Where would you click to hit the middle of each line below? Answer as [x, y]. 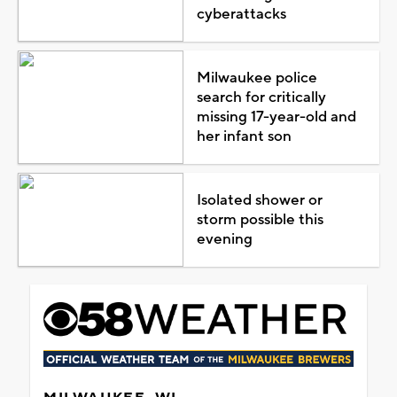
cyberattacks [241, 14]
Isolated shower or [259, 200]
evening [224, 239]
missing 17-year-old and [276, 117]
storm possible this [260, 219]
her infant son [244, 136]
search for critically [261, 97]
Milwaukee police [257, 78]
